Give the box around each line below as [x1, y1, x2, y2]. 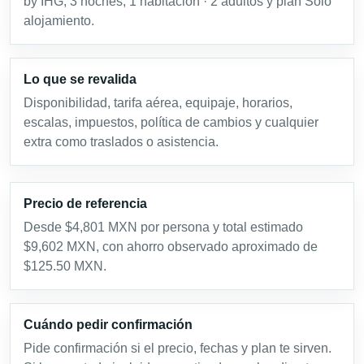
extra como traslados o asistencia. [24, 134, 219, 149]
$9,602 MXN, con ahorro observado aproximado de [24, 239, 318, 253]
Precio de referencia [24, 196, 147, 210]
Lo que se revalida [24, 71, 136, 86]
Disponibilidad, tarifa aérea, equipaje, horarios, [24, 95, 292, 110]
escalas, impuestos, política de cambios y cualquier [24, 115, 318, 129]
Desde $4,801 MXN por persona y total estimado [24, 219, 303, 234]
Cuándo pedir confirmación [24, 317, 193, 331]
